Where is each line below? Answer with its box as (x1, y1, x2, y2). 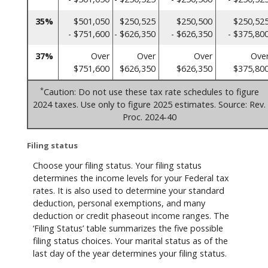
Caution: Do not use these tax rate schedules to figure (43, 86, 259, 98)
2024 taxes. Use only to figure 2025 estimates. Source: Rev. (33, 99, 266, 111)
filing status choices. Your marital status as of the (33, 234, 228, 246)
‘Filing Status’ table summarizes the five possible (33, 222, 223, 234)
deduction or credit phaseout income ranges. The (33, 209, 229, 221)
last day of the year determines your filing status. (33, 247, 227, 259)
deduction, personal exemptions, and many (33, 197, 205, 209)
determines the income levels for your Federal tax (33, 172, 229, 184)
